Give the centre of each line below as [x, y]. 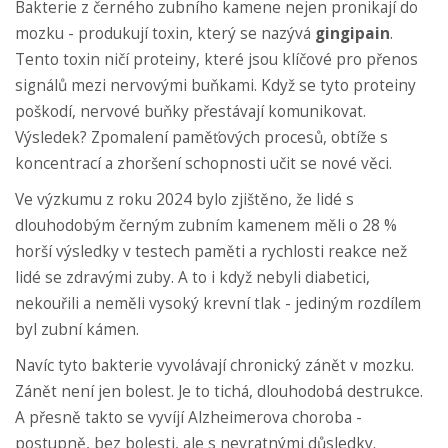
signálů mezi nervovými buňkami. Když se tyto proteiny [215, 86]
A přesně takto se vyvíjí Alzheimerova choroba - [188, 418]
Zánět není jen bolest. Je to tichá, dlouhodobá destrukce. [219, 392]
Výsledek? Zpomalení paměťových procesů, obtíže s [201, 138]
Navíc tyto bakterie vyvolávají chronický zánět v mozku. [214, 366]
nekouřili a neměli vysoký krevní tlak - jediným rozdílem [218, 304]
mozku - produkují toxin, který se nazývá [165, 34]
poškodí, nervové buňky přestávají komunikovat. [190, 112]
